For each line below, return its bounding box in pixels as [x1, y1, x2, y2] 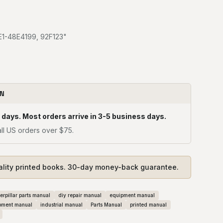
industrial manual [40, 202, 83, 208]
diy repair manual [58, 192, 102, 198]
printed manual [130, 202, 167, 208]
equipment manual [110, 192, 155, 198]
